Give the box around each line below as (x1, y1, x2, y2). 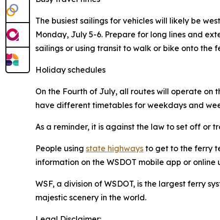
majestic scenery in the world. (35, 192, 146, 203)
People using (35, 143, 86, 154)
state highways (86, 143, 143, 154)
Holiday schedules (35, 65, 106, 75)
